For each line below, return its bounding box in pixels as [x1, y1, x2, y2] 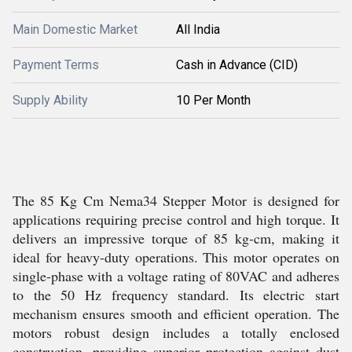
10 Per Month [176, 93, 251, 108]
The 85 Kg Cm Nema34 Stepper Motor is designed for [13, 191, 339, 210]
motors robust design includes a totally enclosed [13, 323, 339, 342]
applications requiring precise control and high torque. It [13, 210, 339, 229]
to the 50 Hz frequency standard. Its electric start [13, 285, 339, 304]
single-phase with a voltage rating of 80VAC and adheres [13, 266, 339, 285]
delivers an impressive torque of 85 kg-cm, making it [13, 229, 339, 247]
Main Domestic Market [13, 22, 137, 37]
